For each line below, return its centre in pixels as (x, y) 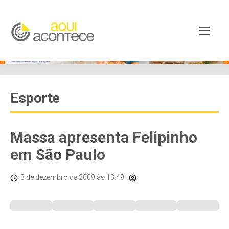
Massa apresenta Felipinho (104, 137)
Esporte (35, 98)
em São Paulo (58, 155)
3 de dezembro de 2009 (58, 177)
